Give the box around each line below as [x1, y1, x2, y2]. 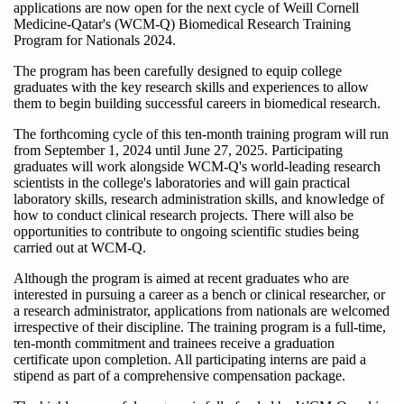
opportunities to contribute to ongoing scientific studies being [14, 224, 359, 239]
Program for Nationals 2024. [14, 32, 176, 48]
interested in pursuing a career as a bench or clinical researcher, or [14, 287, 385, 302]
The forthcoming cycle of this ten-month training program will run [14, 126, 389, 142]
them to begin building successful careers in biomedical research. [14, 96, 381, 111]
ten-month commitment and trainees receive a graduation [14, 335, 335, 351]
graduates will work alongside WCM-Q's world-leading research [14, 159, 381, 174]
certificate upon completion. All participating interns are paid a [14, 352, 366, 367]
